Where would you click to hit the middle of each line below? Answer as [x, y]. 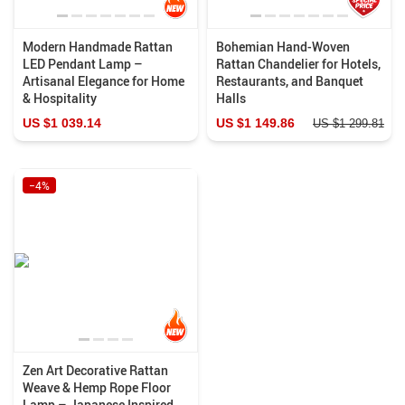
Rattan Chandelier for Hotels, [298, 63]
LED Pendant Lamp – [83, 63]
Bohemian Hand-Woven [283, 46]
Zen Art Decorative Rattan [95, 370]
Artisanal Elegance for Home [104, 80]
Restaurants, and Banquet [290, 80]
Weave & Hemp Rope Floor [97, 387]
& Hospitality [60, 98]
